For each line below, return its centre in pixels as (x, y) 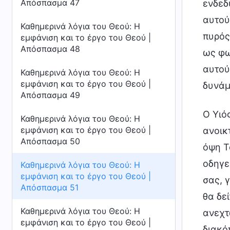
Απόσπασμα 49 (50, 95)
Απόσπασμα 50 (50, 141)
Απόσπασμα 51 (50, 187)
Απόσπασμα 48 (50, 49)
